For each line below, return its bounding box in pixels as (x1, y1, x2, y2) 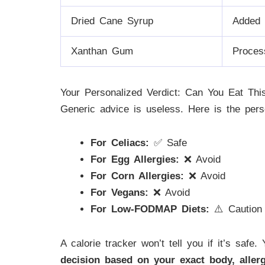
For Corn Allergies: (91, 170, 184, 182)
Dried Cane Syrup (71, 15, 153, 27)
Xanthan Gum (71, 45, 133, 57)
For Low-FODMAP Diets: (91, 203, 209, 215)
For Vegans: (91, 187, 148, 199)
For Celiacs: (91, 137, 149, 149)
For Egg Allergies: (91, 154, 179, 166)
